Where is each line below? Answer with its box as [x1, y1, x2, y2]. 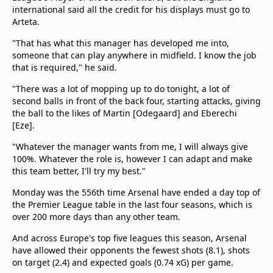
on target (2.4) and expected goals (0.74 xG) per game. [12, 257, 233, 268]
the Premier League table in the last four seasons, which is [12, 199, 252, 210]
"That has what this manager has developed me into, [12, 37, 229, 49]
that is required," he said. [12, 62, 119, 73]
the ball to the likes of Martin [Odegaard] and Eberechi [12, 107, 237, 119]
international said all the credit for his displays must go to [12, 4, 250, 15]
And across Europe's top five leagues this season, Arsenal [12, 232, 247, 244]
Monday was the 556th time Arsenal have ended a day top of [12, 186, 260, 198]
